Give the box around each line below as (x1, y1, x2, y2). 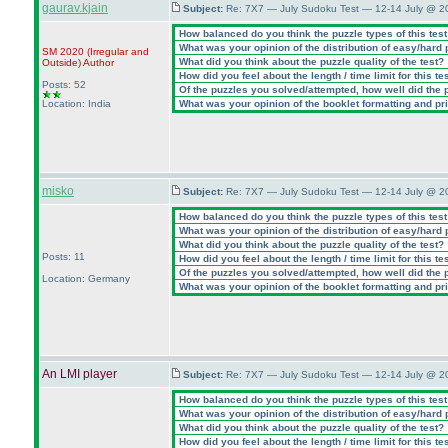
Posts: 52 (42, 79, 86, 90)
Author (81, 57, 114, 68)
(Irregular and (87, 46, 149, 57)
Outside (42, 57, 78, 68)
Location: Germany (42, 273, 130, 284)
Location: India (42, 98, 111, 109)
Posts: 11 (42, 251, 85, 262)
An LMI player (42, 367, 117, 381)
